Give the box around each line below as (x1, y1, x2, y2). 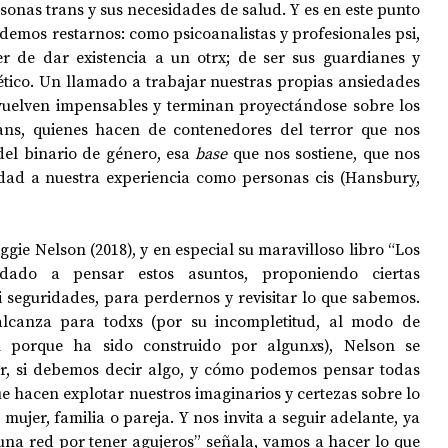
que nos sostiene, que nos (232, 142, 421, 164)
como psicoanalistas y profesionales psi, (128, 22, 421, 44)
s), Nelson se (317, 334, 421, 356)
